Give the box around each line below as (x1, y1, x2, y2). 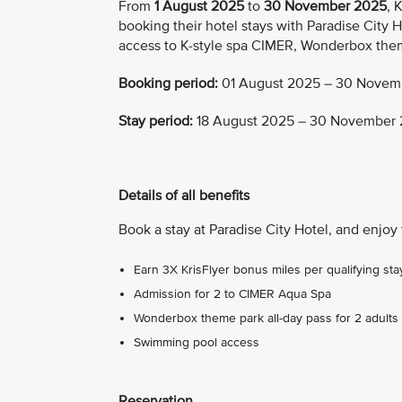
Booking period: (118, 74, 218, 93)
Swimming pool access (134, 334, 259, 350)
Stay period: (118, 112, 193, 131)
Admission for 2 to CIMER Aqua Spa (134, 285, 331, 301)
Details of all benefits (118, 187, 249, 205)
